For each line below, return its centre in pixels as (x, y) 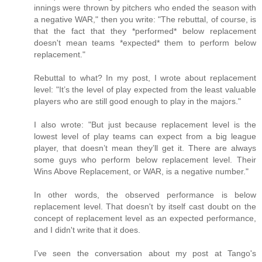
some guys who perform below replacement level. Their (145, 159)
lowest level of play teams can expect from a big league (145, 136)
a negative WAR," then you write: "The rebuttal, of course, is (145, 19)
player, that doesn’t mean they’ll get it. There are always (145, 148)
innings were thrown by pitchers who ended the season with (145, 7)
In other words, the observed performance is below (145, 194)
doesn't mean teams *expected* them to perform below (145, 42)
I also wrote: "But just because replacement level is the (145, 124)
